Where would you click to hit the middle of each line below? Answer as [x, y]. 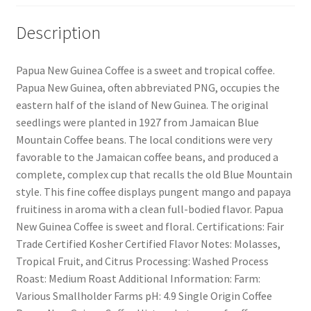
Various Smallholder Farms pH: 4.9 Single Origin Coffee [144, 295]
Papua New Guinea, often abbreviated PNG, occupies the [148, 87]
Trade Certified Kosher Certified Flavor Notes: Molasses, [148, 243]
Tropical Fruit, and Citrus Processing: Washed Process [142, 261]
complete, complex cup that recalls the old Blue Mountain [154, 174]
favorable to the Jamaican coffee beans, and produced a [147, 157]
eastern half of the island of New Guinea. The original [142, 104]
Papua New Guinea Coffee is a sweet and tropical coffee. [145, 70]
